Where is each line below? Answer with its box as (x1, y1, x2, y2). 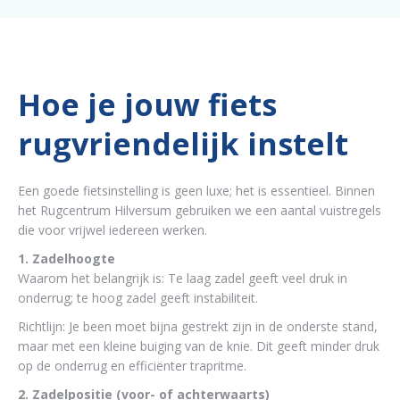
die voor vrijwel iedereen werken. (18, 221, 207, 238)
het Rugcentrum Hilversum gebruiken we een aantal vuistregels (18, 201, 381, 219)
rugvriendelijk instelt (18, 122, 348, 164)
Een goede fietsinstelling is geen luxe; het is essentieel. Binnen (18, 181, 375, 199)
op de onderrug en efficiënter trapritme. (18, 356, 246, 374)
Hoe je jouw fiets (18, 83, 277, 125)
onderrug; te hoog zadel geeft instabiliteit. (18, 288, 258, 306)
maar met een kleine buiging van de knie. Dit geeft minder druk (18, 337, 379, 354)
